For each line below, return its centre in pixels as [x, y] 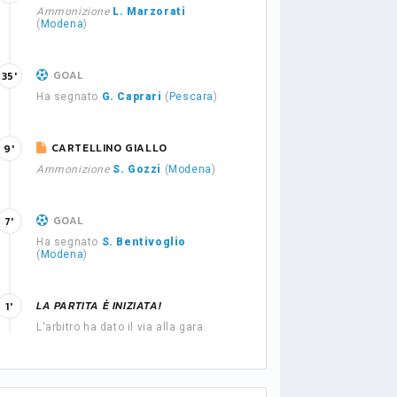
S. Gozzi [137, 169]
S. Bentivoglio [144, 242]
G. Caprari [132, 97]
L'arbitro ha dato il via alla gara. [121, 327]
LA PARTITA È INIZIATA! [99, 306]
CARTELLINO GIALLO [109, 148]
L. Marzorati [149, 12]
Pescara [191, 97]
